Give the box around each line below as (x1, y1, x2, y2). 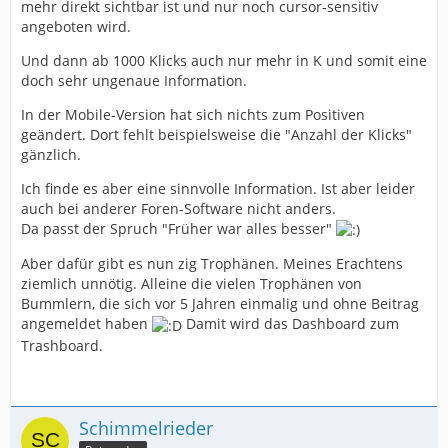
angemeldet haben (21, 314, 152, 334)
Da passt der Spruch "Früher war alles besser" (21, 219, 336, 239)
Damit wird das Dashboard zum (182, 314, 399, 334)
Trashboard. (21, 335, 103, 355)
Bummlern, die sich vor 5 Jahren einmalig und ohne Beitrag (21, 294, 419, 314)
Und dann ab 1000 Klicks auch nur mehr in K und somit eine (21, 51, 427, 71)
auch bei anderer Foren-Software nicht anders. (21, 199, 336, 219)
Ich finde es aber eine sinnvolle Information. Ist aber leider (21, 179, 415, 199)
